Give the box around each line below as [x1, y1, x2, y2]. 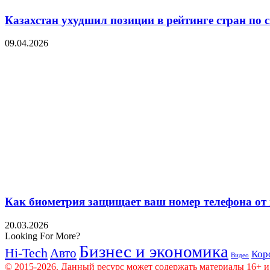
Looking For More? [5, 230, 80, 241]
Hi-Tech [5, 245, 48, 260]
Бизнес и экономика [79, 241, 228, 261]
